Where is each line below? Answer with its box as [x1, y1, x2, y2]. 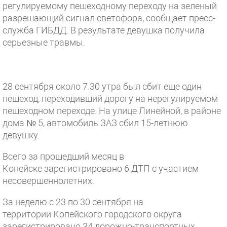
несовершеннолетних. [3, 175, 94, 186]
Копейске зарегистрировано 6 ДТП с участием [3, 163, 199, 174]
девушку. [3, 130, 42, 140]
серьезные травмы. [3, 37, 85, 48]
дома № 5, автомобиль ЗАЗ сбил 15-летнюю [3, 118, 188, 128]
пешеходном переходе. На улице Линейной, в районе [3, 105, 221, 116]
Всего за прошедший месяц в [3, 151, 124, 162]
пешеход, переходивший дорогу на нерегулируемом [3, 93, 218, 104]
